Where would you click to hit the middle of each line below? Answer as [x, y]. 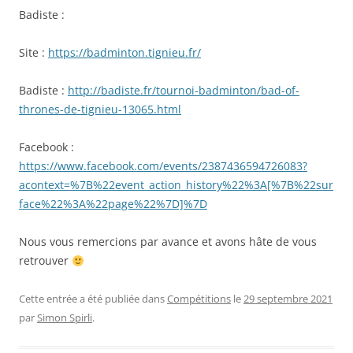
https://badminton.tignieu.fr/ [124, 53]
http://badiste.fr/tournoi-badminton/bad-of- [184, 91]
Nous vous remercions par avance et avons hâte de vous [168, 242]
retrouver [45, 261]
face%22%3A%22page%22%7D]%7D [113, 204]
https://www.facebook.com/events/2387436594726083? [163, 166]
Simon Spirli [65, 318]
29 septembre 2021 [288, 299]
